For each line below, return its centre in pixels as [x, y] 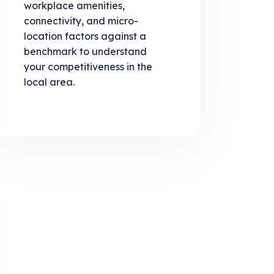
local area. [50, 82]
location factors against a [85, 36]
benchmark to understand [86, 51]
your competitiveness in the [88, 66]
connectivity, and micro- [81, 20]
